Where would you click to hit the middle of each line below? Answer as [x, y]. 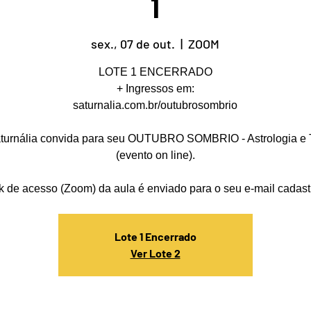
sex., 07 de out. [133, 44]
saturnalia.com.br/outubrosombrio [155, 105]
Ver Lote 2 [155, 253]
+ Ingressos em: [155, 89]
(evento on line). [155, 155]
